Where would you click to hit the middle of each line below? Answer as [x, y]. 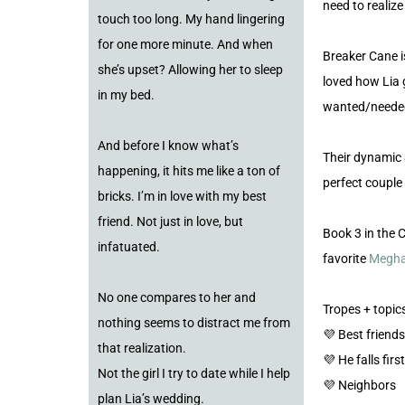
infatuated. [129, 247]
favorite [345, 259]
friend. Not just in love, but [170, 222]
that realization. [142, 348]
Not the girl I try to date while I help [194, 374]
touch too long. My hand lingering [191, 19]
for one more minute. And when [185, 45]
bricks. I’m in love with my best [182, 197]
